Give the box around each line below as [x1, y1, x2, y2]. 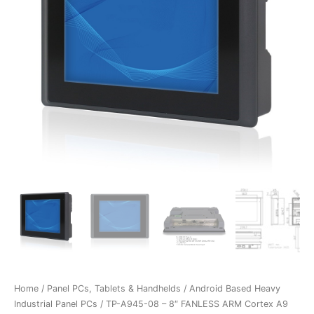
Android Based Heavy [189, 283, 280, 294]
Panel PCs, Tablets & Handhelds [47, 283, 181, 294]
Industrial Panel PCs [14, 299, 97, 310]
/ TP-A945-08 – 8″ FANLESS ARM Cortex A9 [97, 299, 288, 310]
